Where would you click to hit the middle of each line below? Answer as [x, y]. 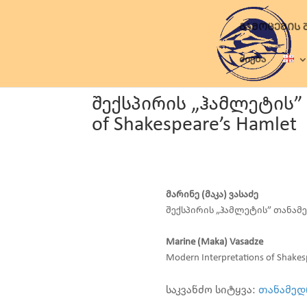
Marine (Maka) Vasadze [214, 243]
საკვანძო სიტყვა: [212, 290]
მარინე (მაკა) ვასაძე [212, 195]
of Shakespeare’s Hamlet [195, 125]
